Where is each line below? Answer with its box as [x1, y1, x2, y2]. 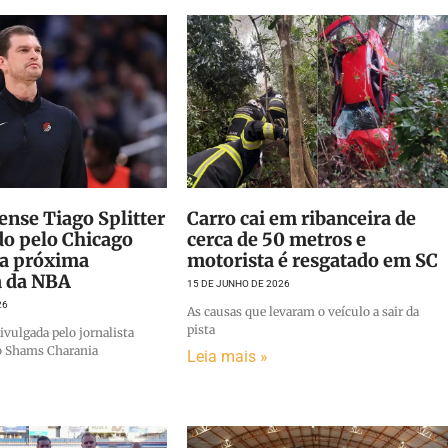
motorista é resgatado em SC [186, 248, 438, 272]
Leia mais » [186, 346, 268, 366]
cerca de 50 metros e [186, 227, 366, 251]
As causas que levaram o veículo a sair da [186, 303, 419, 319]
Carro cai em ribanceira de [186, 206, 416, 230]
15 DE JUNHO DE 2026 [186, 277, 290, 289]
